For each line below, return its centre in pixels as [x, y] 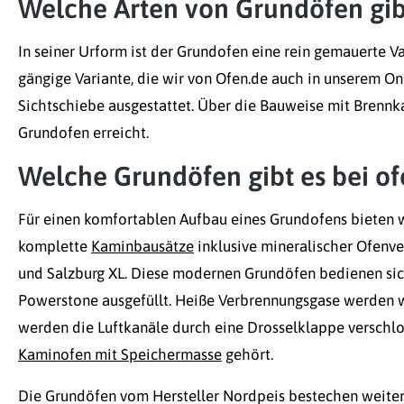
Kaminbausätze [142, 247]
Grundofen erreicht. [85, 133]
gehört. [248, 355]
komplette [55, 247]
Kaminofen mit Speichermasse [120, 355]
